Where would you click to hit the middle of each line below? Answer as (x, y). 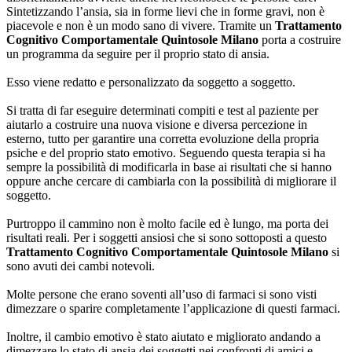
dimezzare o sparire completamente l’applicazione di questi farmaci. (173, 308)
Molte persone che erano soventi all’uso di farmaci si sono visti (161, 294)
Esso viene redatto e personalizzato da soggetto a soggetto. (151, 82)
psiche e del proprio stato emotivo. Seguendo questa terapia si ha (166, 152)
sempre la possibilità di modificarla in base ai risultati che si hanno (169, 167)
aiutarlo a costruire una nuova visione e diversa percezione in (157, 124)
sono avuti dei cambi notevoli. (81, 266)
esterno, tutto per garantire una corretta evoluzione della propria (163, 138)
